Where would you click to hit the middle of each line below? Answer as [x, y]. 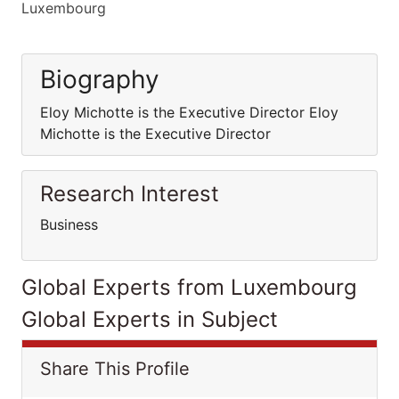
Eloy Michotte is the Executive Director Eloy [189, 112]
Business [69, 224]
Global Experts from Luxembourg [189, 287]
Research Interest [130, 194]
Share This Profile [115, 369]
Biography [100, 79]
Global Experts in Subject [150, 319]
